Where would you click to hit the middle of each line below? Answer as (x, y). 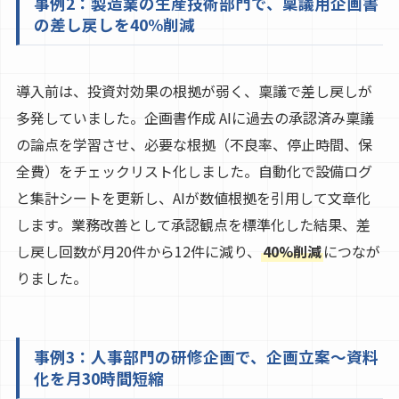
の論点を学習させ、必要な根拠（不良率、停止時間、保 (194, 144)
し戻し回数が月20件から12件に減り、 (138, 251)
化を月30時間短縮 (98, 379)
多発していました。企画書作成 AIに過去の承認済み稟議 (195, 117)
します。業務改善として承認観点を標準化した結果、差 (193, 224)
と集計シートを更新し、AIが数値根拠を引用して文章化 (193, 197)
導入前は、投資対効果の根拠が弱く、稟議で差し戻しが (194, 90)
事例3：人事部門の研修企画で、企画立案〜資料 (206, 357)
